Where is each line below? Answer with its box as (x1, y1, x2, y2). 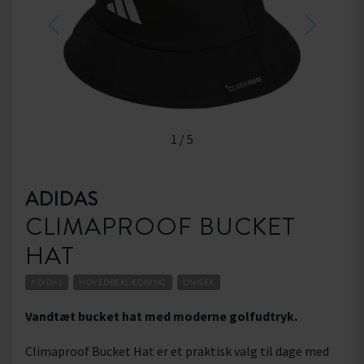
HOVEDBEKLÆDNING (79, 276, 167, 289)
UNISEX (182, 276, 214, 289)
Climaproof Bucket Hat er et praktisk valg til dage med (25, 343, 329, 360)
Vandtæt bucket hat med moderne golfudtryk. (25, 308, 297, 325)
